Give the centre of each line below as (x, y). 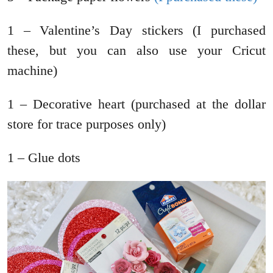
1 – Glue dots (44, 157)
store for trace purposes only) (87, 124)
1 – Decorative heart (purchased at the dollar (136, 104)
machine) (32, 70)
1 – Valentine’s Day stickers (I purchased (136, 30)
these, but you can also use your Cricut (136, 50)
